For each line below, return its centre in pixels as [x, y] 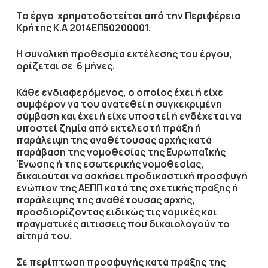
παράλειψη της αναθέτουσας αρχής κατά [114, 140]
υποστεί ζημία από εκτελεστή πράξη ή [108, 128]
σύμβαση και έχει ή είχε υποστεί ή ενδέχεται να [129, 116]
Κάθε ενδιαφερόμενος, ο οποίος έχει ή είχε [119, 92]
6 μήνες [93, 66]
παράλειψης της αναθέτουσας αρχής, [105, 200]
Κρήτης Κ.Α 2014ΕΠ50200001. [83, 28]
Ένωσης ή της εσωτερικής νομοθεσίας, [110, 164]
